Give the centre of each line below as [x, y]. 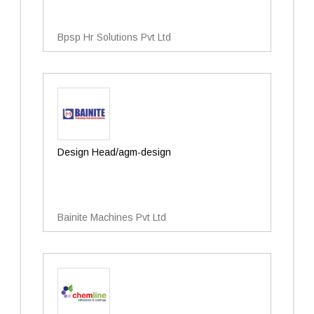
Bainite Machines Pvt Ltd [112, 217]
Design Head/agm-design [114, 152]
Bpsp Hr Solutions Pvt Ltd [114, 37]
